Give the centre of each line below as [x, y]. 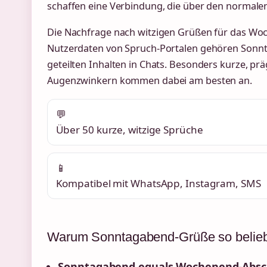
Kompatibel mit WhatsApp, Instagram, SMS [158, 183]
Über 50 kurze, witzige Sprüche [129, 130]
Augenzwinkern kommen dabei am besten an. [150, 81]
